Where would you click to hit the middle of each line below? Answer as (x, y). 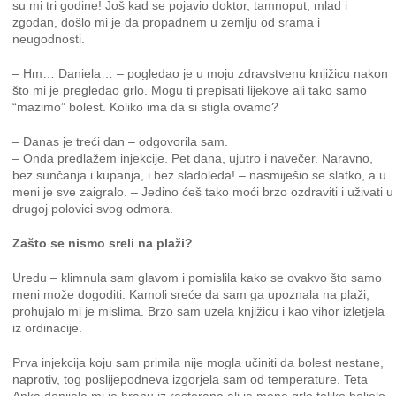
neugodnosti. (49, 39)
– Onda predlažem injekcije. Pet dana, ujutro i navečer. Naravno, (193, 158)
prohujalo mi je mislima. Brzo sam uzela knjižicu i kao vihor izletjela (199, 311)
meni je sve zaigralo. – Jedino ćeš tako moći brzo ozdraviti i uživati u (203, 192)
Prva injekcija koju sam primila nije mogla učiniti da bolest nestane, (198, 362)
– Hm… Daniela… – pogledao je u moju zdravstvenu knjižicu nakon (201, 73)
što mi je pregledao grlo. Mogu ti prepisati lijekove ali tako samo (190, 90)
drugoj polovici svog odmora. (93, 209)
